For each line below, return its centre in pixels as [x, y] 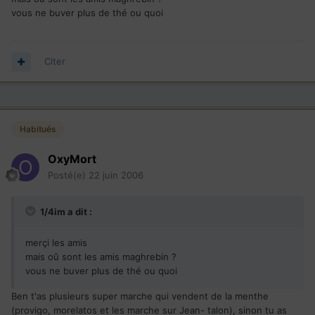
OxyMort [72, 159]
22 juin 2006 [116, 175]
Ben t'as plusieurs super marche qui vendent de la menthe [140, 296]
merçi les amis [56, 242]
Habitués [38, 129]
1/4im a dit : [65, 211]
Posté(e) [68, 175]
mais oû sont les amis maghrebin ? [101, 256]
